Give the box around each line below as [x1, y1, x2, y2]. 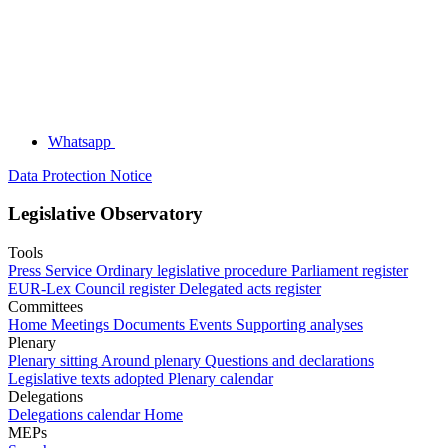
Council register [75, 280, 175, 298]
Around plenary [101, 352, 201, 370]
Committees [8, 298, 83, 316]
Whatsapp [48, 132, 111, 150]
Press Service [8, 262, 92, 280]
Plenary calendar [168, 370, 273, 388]
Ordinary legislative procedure [96, 262, 287, 280]
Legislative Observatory [8, 203, 203, 225]
